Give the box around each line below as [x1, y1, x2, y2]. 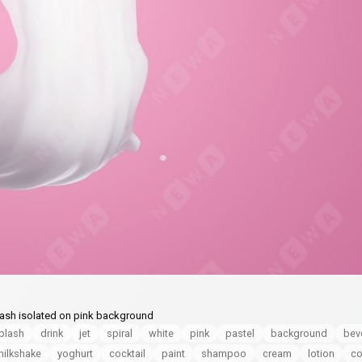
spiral [107, 326, 133, 339]
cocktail [109, 347, 145, 360]
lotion [308, 347, 335, 360]
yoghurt [57, 347, 93, 360]
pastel [225, 326, 255, 339]
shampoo [201, 347, 246, 360]
